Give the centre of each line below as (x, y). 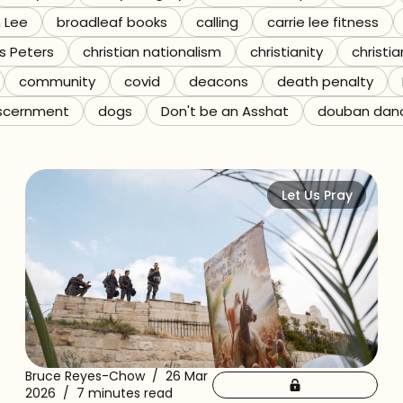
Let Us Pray (317, 196)
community (57, 81)
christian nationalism (152, 52)
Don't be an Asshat (225, 111)
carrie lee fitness (323, 22)
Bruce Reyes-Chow (85, 376)
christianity (287, 52)
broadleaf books (112, 22)
